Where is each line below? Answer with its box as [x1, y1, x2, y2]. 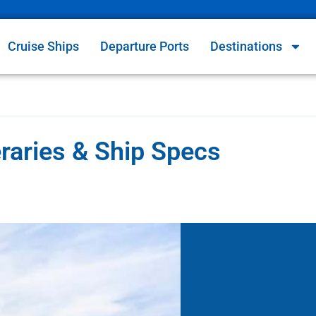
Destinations [210, 39, 283, 54]
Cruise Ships [8, 39, 80, 54]
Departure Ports [100, 39, 190, 54]
